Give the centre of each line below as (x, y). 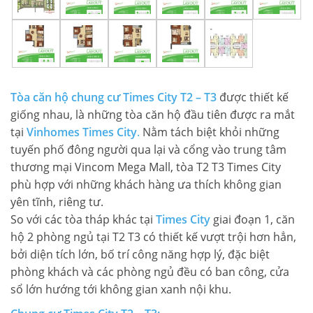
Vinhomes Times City (82, 132)
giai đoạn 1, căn (253, 219)
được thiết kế (253, 97)
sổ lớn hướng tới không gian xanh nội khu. (121, 289)
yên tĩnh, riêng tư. (57, 202)
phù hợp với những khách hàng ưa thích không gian (146, 184)
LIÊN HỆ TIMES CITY (60, 19)
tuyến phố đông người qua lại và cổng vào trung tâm (148, 150)
